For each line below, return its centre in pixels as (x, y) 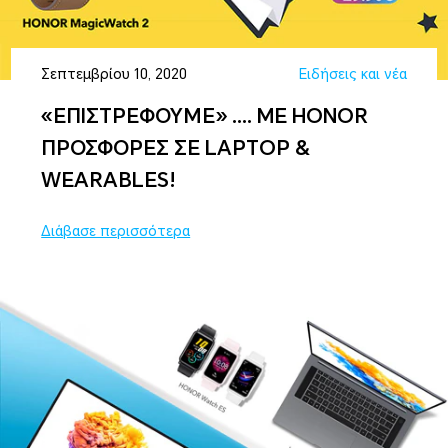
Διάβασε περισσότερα (116, 231)
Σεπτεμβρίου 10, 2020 (114, 74)
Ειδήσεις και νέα (352, 74)
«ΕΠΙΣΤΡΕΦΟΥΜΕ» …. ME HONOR (205, 116)
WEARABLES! (109, 180)
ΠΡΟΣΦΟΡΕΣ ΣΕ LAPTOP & (176, 148)
